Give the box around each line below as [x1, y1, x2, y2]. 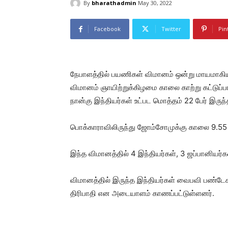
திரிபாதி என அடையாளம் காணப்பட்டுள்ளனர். [70, 188, 214, 198]
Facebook [94, 25, 121, 33]
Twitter [161, 25, 181, 33]
